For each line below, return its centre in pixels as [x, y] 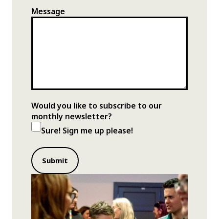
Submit [55, 161]
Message [48, 11]
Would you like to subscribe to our [97, 106]
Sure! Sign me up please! [87, 131]
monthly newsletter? [72, 117]
